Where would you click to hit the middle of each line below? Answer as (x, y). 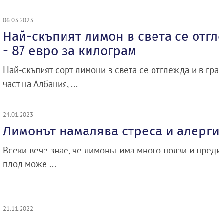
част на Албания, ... (40, 84)
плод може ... (30, 164)
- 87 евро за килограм (70, 51)
